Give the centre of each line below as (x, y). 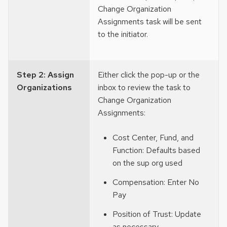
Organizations (45, 88)
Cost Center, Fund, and (153, 138)
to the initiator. (123, 34)
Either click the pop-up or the (149, 75)
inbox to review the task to (144, 88)
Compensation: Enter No (156, 182)
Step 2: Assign (45, 75)
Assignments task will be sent (150, 21)
